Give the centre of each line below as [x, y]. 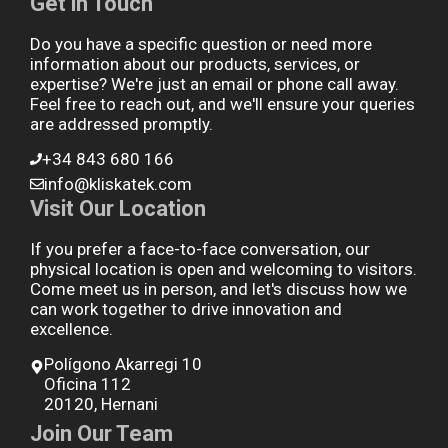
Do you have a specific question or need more [201, 44]
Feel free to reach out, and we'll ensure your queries [222, 104]
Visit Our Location [118, 209]
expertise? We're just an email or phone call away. [214, 84]
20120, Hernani [100, 404]
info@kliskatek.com [117, 184]
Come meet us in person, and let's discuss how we [218, 289]
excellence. [71, 329]
